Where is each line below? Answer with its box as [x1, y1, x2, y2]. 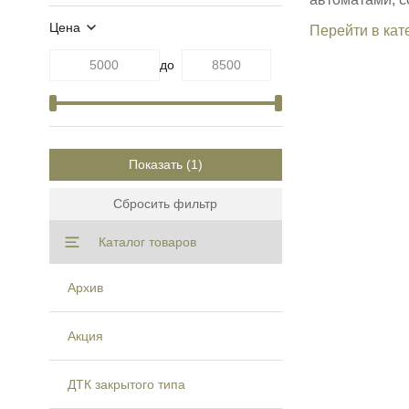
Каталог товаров [98, 234, 196, 249]
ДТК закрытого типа [67, 376, 185, 392]
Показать [128, 156, 183, 172]
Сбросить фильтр [113, 195, 217, 211]
